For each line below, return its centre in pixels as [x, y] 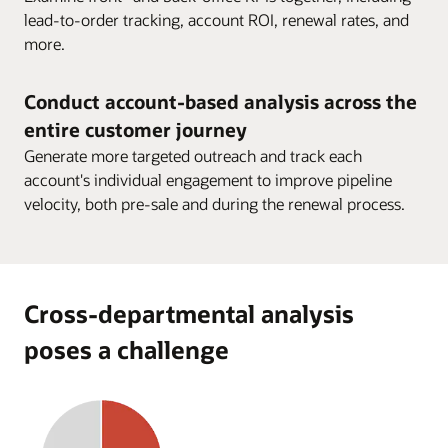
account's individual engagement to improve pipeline [208, 180]
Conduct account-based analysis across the [220, 102]
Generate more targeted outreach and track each [193, 156]
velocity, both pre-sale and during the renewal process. [214, 204]
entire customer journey [135, 130]
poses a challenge [126, 350]
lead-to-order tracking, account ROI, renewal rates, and [216, 20]
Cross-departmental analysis [189, 314]
